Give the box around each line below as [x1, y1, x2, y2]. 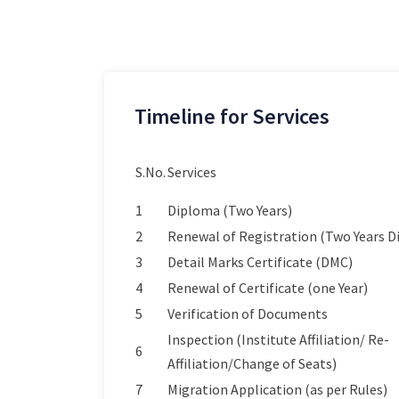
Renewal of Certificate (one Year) [167, 279, 368, 297]
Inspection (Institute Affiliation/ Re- [167, 330, 389, 348]
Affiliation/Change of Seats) [167, 354, 337, 372]
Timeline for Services [134, 102, 330, 130]
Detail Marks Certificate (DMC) [167, 253, 353, 271]
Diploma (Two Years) [167, 201, 292, 219]
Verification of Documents [167, 305, 328, 322]
